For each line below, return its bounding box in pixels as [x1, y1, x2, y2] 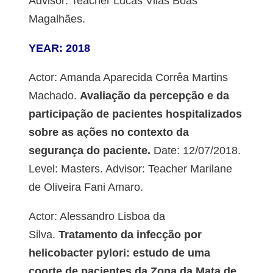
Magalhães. [28, 13, 85, 26]
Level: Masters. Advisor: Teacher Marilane [28, 163, 232, 175]
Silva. [28, 229, 55, 241]
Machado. [28, 90, 77, 102]
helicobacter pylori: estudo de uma [28, 247, 210, 260]
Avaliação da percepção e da [76, 90, 229, 102]
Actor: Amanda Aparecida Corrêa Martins [28, 71, 228, 84]
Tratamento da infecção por [55, 229, 202, 241]
